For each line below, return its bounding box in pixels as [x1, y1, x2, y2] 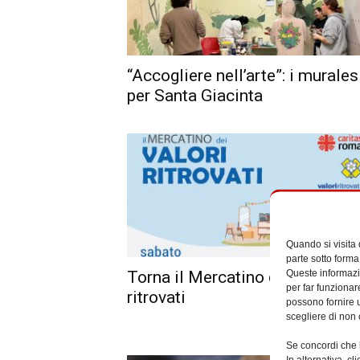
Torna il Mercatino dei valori [127, 267, 338, 287]
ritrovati [127, 287, 186, 307]
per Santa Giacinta [127, 86, 264, 106]
